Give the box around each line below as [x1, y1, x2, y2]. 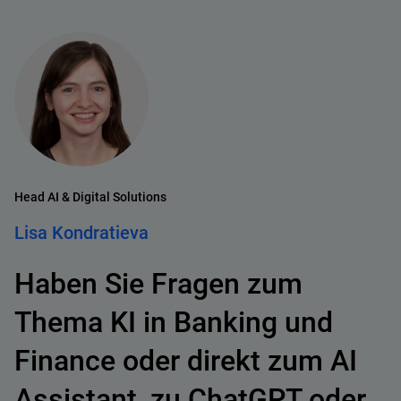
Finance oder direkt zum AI [14, 344, 357, 379]
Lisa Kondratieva [14, 222, 149, 244]
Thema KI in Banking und [14, 305, 333, 340]
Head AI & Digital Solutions [14, 190, 166, 205]
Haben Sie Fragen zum [14, 267, 303, 302]
